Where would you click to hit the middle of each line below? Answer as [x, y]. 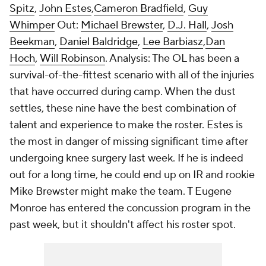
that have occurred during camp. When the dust [123, 92]
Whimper [32, 25]
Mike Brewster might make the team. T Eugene [121, 191]
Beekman [32, 42]
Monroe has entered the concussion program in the [130, 208]
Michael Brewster [122, 25]
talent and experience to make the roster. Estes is [126, 125]
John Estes [65, 9]
